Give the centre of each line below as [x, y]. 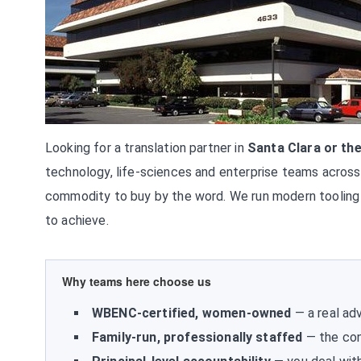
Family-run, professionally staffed [197, 337]
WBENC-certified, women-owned [192, 313]
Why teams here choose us [137, 281]
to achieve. [77, 220]
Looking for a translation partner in [146, 148]
